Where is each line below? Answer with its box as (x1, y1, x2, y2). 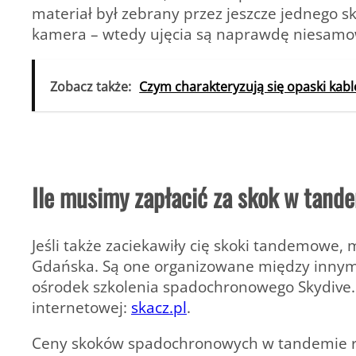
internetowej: (32, 296, 131, 318)
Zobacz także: (50, 77, 132, 95)
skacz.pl (131, 296, 187, 318)
